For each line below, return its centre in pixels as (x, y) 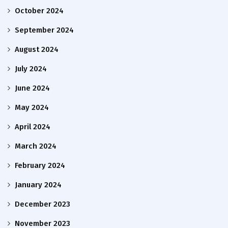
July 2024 (31, 69)
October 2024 (39, 11)
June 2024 (32, 88)
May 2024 (32, 108)
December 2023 (42, 204)
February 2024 (40, 166)
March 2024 (36, 146)
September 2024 (44, 30)
